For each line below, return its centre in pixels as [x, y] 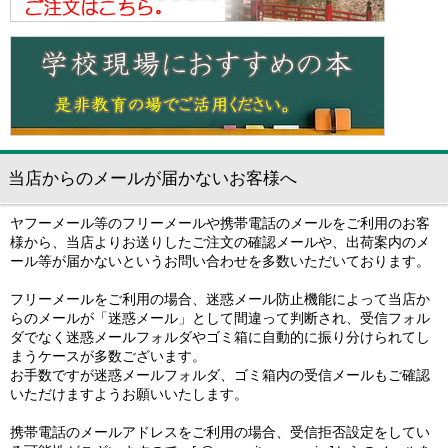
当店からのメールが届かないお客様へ [152, 179]
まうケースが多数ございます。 [108, 356]
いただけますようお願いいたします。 [129, 394]
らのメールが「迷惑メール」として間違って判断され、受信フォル [220, 318]
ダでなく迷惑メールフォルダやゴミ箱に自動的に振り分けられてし [220, 337]
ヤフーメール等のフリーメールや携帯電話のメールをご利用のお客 [220, 223]
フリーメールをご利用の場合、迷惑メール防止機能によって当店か [220, 299]
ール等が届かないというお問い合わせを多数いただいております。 [220, 261]
